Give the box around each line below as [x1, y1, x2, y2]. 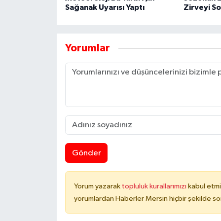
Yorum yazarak [74, 183, 122, 190]
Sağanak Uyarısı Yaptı [65, 3, 145, 12]
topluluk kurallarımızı [121, 183, 188, 190]
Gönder [72, 148, 101, 157]
